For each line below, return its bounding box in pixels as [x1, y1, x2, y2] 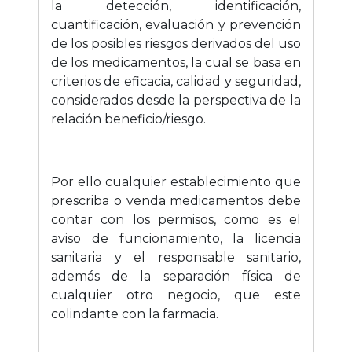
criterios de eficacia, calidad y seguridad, [51, 74, 301, 90]
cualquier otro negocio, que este [51, 288, 301, 303]
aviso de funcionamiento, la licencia [51, 231, 301, 247]
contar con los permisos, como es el [51, 212, 301, 228]
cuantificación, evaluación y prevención [51, 17, 301, 33]
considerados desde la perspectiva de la [51, 93, 301, 108]
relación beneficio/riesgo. [51, 112, 206, 127]
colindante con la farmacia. [51, 306, 218, 322]
